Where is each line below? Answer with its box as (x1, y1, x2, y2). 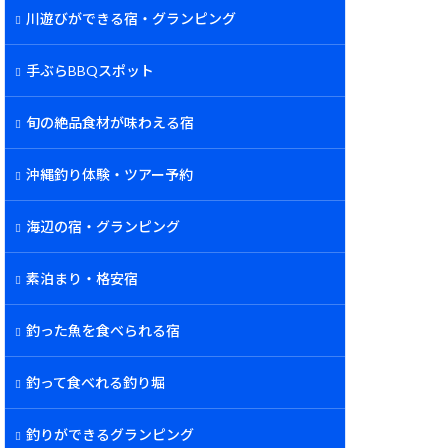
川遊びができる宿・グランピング (26, 10, 236, 27)
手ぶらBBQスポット (26, 62, 154, 79)
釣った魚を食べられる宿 (26, 322, 180, 339)
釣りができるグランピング (26, 426, 194, 443)
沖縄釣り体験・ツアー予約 (26, 166, 193, 183)
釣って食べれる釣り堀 (26, 374, 165, 391)
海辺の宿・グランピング (26, 218, 180, 235)
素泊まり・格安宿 (26, 270, 138, 287)
